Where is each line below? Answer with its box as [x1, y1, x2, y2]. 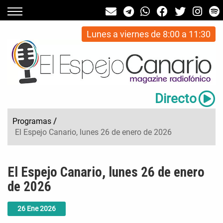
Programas [12, 116, 51, 126]
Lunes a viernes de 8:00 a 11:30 [86, 29, 211, 39]
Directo [154, 91, 197, 107]
